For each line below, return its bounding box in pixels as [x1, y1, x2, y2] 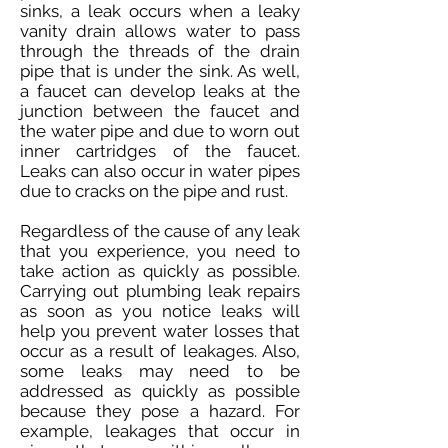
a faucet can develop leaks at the [20, 81, 300, 101]
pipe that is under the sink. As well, [20, 61, 300, 81]
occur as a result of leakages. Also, [20, 341, 300, 361]
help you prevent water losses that [20, 321, 300, 341]
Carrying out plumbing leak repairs [20, 281, 300, 301]
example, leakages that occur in [20, 421, 300, 441]
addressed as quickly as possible [20, 381, 300, 401]
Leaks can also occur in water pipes [20, 161, 300, 181]
